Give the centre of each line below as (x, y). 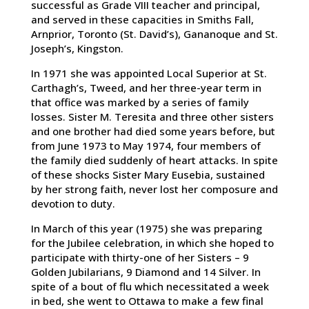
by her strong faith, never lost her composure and (154, 189)
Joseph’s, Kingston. (77, 49)
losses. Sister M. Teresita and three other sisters (152, 117)
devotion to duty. (73, 204)
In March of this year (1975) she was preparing (146, 229)
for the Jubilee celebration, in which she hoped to (152, 243)
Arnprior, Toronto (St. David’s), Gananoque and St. (154, 34)
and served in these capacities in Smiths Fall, (142, 20)
